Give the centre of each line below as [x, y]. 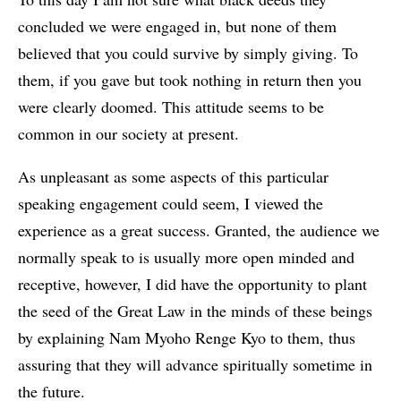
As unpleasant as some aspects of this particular [173, 177]
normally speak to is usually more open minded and [186, 257]
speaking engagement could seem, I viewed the [171, 204]
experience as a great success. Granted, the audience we [199, 230]
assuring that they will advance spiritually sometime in [195, 365]
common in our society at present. [128, 134]
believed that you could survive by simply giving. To [188, 53]
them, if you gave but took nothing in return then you [190, 80]
